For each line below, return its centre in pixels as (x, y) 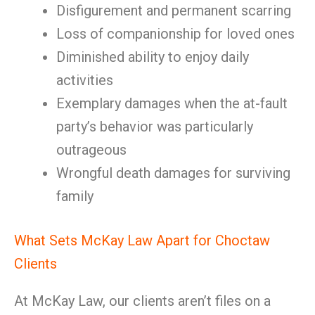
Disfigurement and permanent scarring (174, 11)
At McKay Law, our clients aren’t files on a (142, 301)
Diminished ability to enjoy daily (153, 57)
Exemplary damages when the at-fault (172, 103)
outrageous (91, 150)
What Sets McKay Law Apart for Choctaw (142, 240)
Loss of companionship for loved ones (175, 34)
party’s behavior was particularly (155, 127)
